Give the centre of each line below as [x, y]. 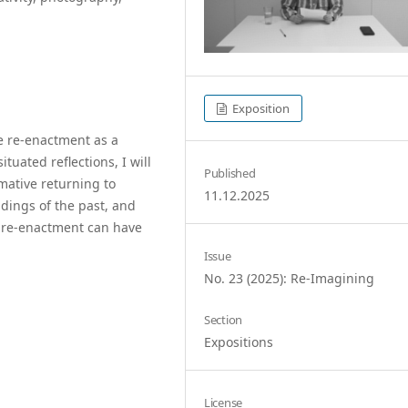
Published [230, 173]
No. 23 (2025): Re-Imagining [290, 278]
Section [224, 319]
